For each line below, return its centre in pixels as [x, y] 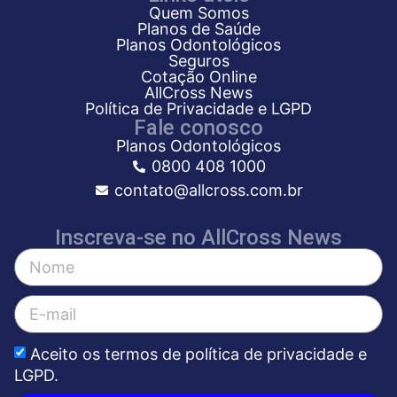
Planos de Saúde [198, 29]
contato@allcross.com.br [208, 191]
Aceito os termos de [108, 354]
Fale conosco [198, 128]
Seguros [198, 61]
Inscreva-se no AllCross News [198, 238]
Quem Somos [198, 13]
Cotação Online [198, 77]
